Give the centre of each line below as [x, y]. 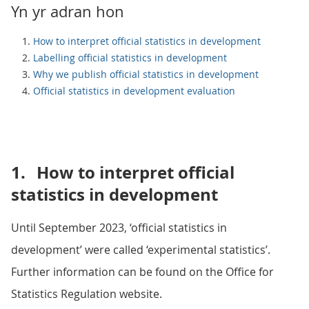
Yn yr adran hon [68, 11]
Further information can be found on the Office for [142, 272]
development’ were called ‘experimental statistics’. [141, 250]
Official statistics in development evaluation [134, 91]
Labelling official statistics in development [130, 58]
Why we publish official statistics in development [146, 74]
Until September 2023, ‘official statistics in [119, 228]
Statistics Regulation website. [87, 294]
